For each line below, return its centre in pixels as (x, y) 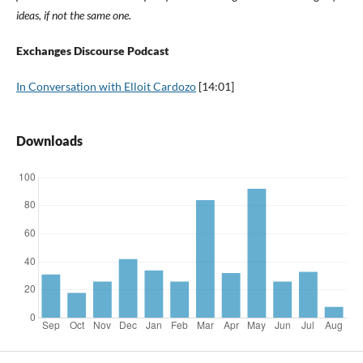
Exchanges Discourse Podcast (92, 50)
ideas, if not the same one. (73, 15)
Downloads (49, 140)
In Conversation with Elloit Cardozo (106, 86)
